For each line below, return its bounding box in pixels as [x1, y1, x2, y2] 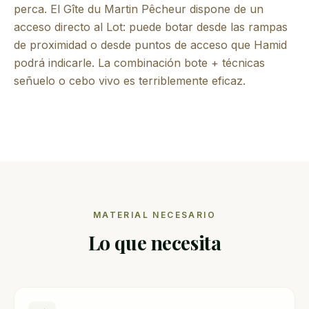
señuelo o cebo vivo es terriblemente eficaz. [14, 73, 246, 88]
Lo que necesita [88, 229, 221, 255]
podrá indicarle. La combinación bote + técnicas [14, 55, 265, 70]
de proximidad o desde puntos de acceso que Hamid [14, 37, 287, 52]
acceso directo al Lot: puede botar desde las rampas [14, 19, 288, 34]
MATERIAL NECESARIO [92, 209, 217, 220]
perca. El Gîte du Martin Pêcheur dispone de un [14, 1, 263, 16]
